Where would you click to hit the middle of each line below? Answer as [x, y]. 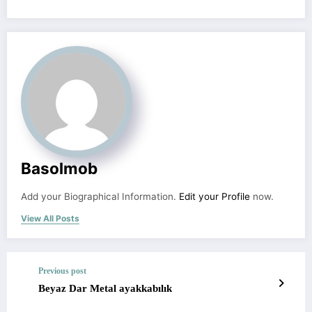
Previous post [62, 271]
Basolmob [59, 168]
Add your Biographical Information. [100, 196]
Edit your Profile [214, 196]
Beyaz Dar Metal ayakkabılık [105, 288]
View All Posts [50, 218]
